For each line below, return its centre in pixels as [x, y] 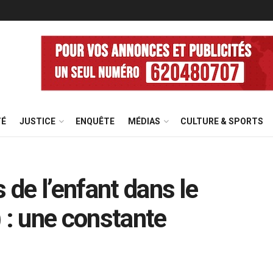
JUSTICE [37, 121]
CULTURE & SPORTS [222, 121]
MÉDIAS [144, 121]
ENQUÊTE [95, 121]
